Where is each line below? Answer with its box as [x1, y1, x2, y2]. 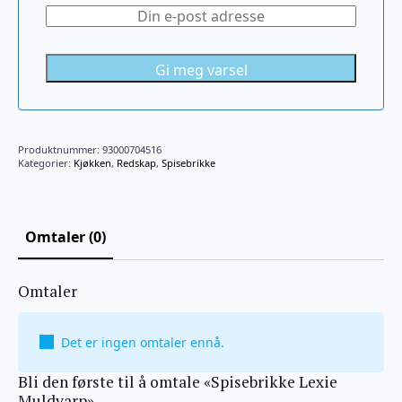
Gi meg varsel [154, 59, 248, 80]
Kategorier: [18, 155, 74, 170]
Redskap [117, 155, 156, 170]
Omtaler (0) [25, 226, 106, 247]
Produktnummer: [18, 142, 102, 156]
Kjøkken [74, 155, 111, 170]
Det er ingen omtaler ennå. [61, 333, 224, 351]
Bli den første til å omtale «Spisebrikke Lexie [18, 371, 337, 392]
